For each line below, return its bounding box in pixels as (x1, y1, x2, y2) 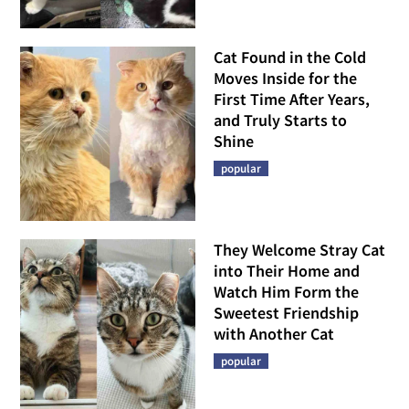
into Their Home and (214, 260, 360, 282)
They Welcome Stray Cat (214, 239, 385, 261)
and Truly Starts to (214, 109, 347, 131)
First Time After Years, (214, 88, 370, 110)
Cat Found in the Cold (214, 46, 366, 68)
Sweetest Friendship (214, 302, 359, 324)
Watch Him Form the (214, 281, 359, 303)
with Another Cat (214, 323, 334, 345)
